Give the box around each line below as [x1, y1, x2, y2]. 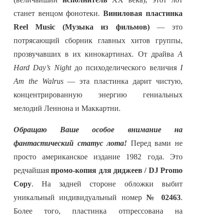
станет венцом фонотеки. [14, 9, 104, 18]
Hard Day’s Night [14, 63, 71, 72]
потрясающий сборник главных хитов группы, [14, 36, 183, 45]
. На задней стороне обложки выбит [31, 180, 183, 188]
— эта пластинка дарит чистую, [63, 77, 183, 86]
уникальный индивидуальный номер [14, 193, 147, 202]
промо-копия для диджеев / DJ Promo [51, 166, 183, 175]
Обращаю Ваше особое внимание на [14, 125, 183, 134]
